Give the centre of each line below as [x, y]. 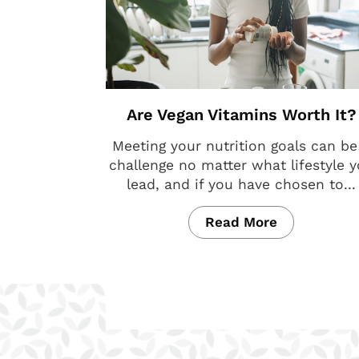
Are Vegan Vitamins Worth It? [241, 115]
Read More [242, 222]
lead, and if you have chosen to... [242, 184]
